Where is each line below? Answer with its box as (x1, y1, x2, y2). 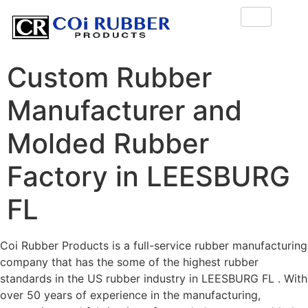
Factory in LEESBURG (7, 159, 290, 194)
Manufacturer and (7, 93, 242, 128)
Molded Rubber (7, 126, 209, 161)
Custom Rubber (7, 60, 212, 95)
